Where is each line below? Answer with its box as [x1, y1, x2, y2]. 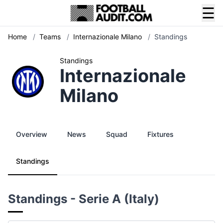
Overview [16, 130, 47, 138]
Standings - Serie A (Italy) [8, 192, 159, 206]
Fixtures [147, 130, 174, 138]
